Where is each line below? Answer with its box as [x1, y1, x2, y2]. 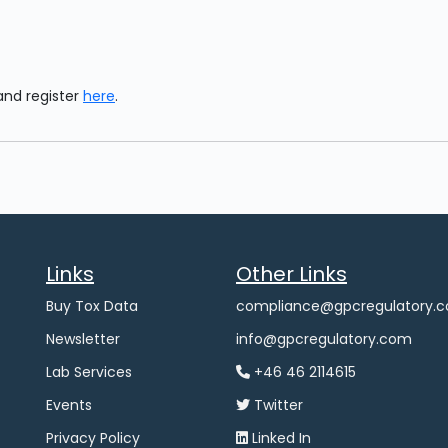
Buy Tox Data [46, 296, 138, 316]
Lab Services [46, 362, 132, 382]
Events [46, 395, 92, 415]
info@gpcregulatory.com [236, 329, 412, 349]
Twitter [250, 395, 303, 415]
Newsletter [46, 329, 120, 349]
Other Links [236, 260, 347, 288]
